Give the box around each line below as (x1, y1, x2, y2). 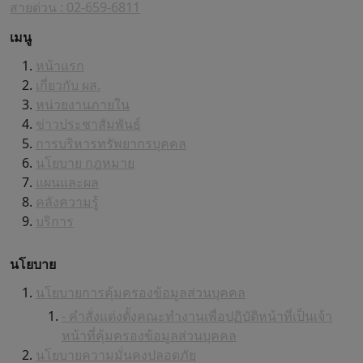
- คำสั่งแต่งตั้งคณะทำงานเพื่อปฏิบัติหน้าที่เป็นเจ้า (62, 307, 332, 326)
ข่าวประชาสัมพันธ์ (36, 115, 141, 134)
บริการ (36, 212, 74, 231)
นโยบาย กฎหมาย (36, 154, 135, 173)
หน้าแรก (36, 57, 84, 75)
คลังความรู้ (36, 193, 99, 211)
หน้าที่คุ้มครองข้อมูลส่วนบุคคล (62, 327, 237, 345)
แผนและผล (36, 173, 99, 192)
